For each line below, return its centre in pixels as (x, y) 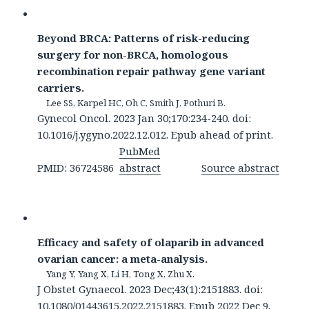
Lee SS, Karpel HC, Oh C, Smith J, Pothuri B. (136, 103)
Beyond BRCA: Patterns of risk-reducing (144, 38)
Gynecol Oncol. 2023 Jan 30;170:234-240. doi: (144, 118)
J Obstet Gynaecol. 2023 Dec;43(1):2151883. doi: (150, 289)
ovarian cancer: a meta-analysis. (123, 259)
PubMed (140, 151)
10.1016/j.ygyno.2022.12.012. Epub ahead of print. (156, 135)
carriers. (61, 88)
